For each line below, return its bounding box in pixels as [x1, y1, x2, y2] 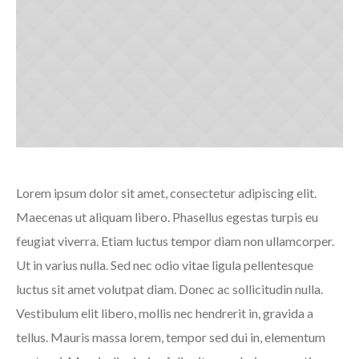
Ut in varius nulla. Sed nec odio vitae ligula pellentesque [16, 257, 313, 273]
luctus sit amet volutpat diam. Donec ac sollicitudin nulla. [16, 281, 323, 297]
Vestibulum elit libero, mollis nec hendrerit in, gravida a [16, 305, 313, 321]
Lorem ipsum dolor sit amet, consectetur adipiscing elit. [16, 185, 317, 201]
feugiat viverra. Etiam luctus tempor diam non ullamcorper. [16, 233, 334, 249]
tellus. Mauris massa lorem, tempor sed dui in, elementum [16, 329, 325, 345]
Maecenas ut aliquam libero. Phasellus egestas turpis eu [16, 209, 318, 225]
